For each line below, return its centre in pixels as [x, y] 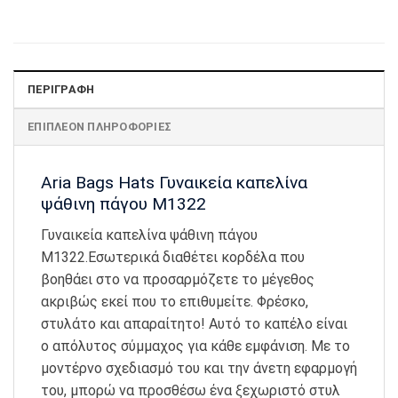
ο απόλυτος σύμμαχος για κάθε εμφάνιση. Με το [195, 346]
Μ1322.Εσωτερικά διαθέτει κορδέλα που [173, 258]
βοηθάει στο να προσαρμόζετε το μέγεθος [178, 280]
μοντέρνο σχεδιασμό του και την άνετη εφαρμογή [199, 369]
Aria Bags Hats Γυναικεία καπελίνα [174, 183]
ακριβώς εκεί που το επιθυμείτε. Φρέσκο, [175, 302]
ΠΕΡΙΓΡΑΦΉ [61, 90]
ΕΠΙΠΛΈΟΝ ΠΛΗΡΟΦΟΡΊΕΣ [100, 127]
